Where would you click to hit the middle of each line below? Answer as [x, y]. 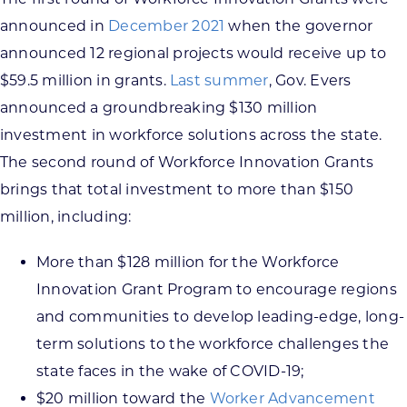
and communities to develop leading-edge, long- [221, 316]
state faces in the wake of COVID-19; [170, 371]
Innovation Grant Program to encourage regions [217, 289]
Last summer [219, 80]
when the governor [299, 25]
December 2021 [167, 25]
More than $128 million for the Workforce [188, 262]
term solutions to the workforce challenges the [213, 343]
